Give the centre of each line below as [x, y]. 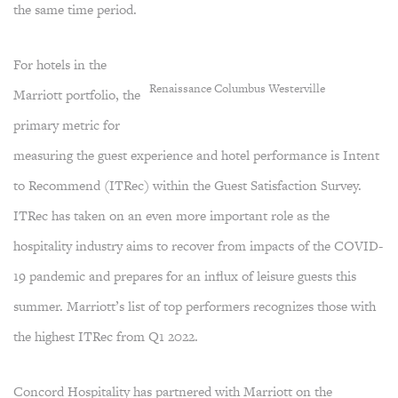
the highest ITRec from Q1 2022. [106, 336]
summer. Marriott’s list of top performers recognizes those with [195, 306]
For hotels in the [60, 64]
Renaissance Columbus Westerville [237, 88]
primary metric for [67, 125]
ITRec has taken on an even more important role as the [171, 215]
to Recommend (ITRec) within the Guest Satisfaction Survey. [187, 185]
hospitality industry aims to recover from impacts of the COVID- [198, 246]
